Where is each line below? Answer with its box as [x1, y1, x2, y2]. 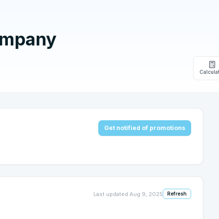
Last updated [93, 190, 130, 197]
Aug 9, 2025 [130, 190, 163, 197]
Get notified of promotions [104, 124, 185, 131]
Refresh [167, 191, 187, 197]
